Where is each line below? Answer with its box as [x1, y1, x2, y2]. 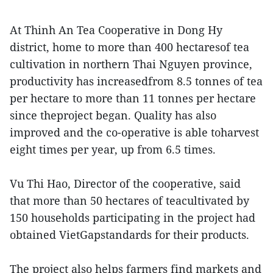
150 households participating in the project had [10, 210, 255, 225]
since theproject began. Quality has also [10, 107, 216, 122]
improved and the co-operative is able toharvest [10, 124, 259, 140]
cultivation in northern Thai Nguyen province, [10, 56, 252, 71]
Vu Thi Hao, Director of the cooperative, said [10, 175, 241, 191]
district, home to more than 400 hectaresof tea [10, 39, 249, 54]
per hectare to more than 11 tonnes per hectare [10, 90, 256, 105]
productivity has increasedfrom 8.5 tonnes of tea [10, 73, 263, 88]
